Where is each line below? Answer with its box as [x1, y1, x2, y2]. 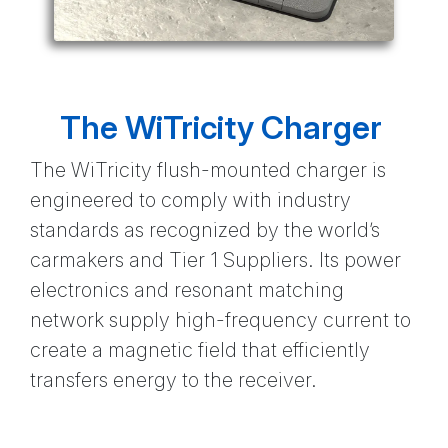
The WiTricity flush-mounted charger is [30, 158, 386, 183]
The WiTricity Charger [60, 108, 382, 148]
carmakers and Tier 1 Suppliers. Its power [30, 248, 401, 273]
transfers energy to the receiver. [30, 368, 317, 393]
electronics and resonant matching [30, 278, 344, 303]
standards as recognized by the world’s [30, 218, 380, 243]
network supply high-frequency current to [30, 308, 411, 333]
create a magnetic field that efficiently [30, 338, 370, 363]
